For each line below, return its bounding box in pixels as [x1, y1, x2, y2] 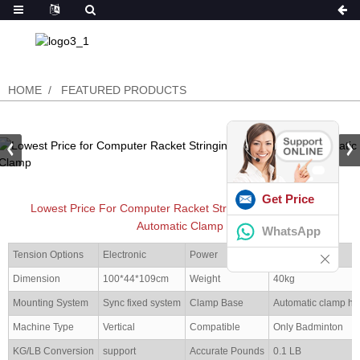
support [103, 345, 136, 357]
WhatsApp [262, 223, 321, 238]
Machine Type [13, 321, 74, 333]
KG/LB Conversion [13, 345, 94, 357]
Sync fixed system [103, 297, 181, 309]
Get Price [262, 191, 314, 206]
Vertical [103, 321, 135, 333]
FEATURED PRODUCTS [61, 83, 186, 96]
